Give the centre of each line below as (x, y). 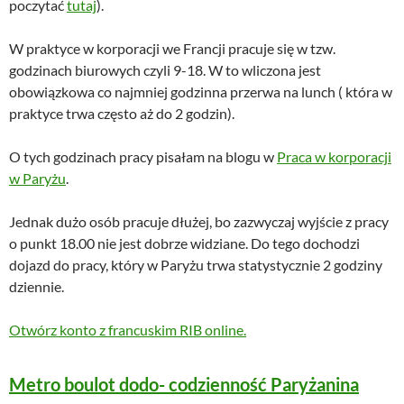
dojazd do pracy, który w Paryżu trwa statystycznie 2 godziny (196, 265)
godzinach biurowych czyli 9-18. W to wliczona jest (165, 70)
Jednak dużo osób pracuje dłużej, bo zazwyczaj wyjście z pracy (199, 222)
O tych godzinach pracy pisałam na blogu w (143, 157)
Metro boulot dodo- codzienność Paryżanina (184, 385)
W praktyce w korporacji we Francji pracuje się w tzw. (172, 49)
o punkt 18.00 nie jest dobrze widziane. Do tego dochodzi (184, 243)
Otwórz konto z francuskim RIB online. (128, 330)
